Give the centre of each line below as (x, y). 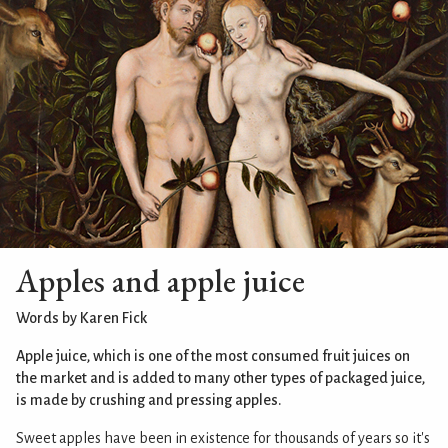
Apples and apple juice (160, 280)
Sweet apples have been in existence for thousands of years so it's (223, 437)
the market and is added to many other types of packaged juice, (220, 377)
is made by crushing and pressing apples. (148, 399)
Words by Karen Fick (81, 317)
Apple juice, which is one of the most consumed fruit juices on (213, 355)
